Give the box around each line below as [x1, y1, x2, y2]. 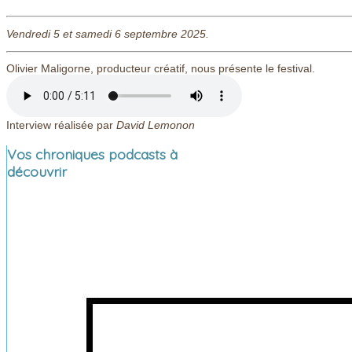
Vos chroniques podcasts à [7, 145, 178, 163]
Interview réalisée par [6, 119, 113, 132]
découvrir [7, 162, 67, 180]
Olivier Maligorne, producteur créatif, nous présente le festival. [6, 63, 315, 75]
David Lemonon [113, 119, 195, 132]
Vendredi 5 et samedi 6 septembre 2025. [6, 28, 209, 41]
